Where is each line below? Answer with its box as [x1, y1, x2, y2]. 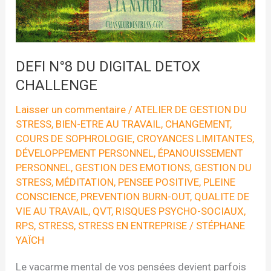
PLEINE [203, 176, 236, 189]
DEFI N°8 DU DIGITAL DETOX [16, 58, 201, 76]
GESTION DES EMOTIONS [75, 162, 191, 174]
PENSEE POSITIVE [118, 176, 200, 189]
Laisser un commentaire [16, 103, 126, 116]
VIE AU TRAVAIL [16, 205, 89, 218]
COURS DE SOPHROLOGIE [16, 132, 133, 145]
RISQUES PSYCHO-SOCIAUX [116, 205, 244, 218]
